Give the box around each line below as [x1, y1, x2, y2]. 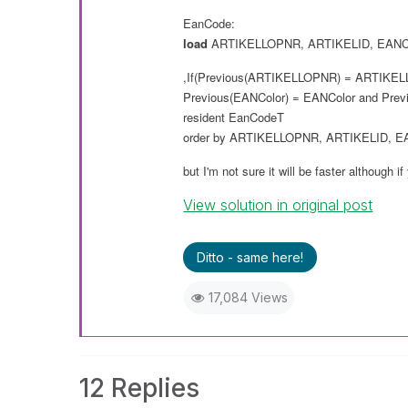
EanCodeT [225, 108, 285, 126]
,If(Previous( [183, 68, 249, 86]
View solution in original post [183, 196, 373, 214]
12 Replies [79, 372, 199, 403]
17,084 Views [208, 290, 288, 305]
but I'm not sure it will [183, 162, 300, 179]
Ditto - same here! [197, 250, 304, 265]
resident [183, 108, 226, 126]
